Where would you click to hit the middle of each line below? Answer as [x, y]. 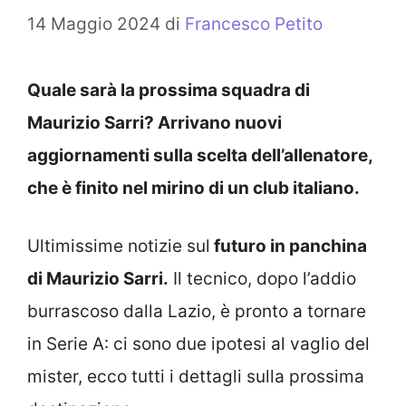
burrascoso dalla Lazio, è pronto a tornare [197, 312]
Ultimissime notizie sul [119, 246]
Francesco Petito [254, 24]
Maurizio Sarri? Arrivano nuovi [155, 122]
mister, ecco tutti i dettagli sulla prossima [196, 377]
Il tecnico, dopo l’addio [262, 279]
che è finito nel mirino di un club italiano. [193, 188]
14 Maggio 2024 [94, 24]
